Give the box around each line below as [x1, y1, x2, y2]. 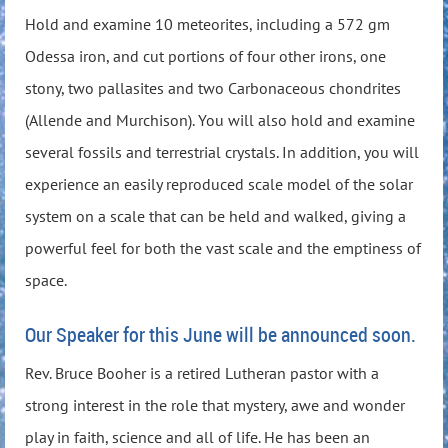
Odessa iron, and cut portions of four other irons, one [25, 45, 386, 66]
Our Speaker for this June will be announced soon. [25, 321, 416, 349]
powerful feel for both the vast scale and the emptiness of [25, 237, 421, 258]
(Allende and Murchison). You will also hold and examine [25, 109, 415, 130]
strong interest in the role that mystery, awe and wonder [25, 395, 405, 416]
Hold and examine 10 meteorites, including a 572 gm [25, 13, 390, 34]
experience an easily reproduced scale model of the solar [25, 173, 413, 194]
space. [25, 269, 67, 290]
